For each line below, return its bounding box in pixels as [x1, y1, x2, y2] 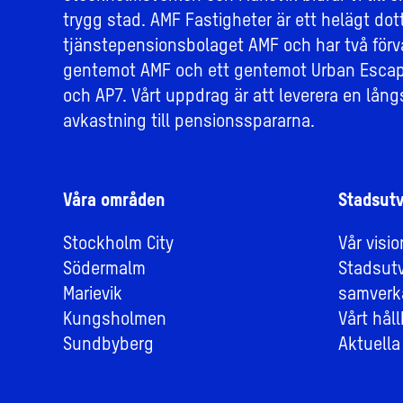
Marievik [63, 286, 122, 305]
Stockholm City [63, 236, 174, 255]
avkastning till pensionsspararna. [63, 113, 315, 132]
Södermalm [63, 261, 146, 280]
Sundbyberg [63, 336, 154, 355]
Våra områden [63, 193, 166, 211]
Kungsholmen [63, 311, 166, 330]
